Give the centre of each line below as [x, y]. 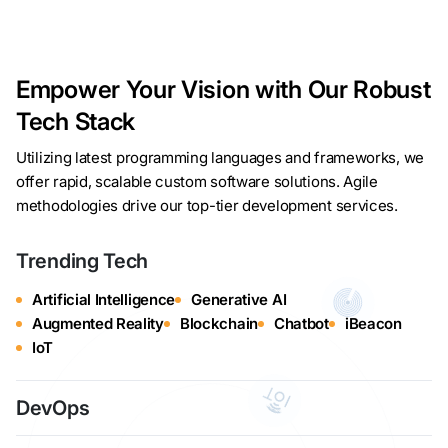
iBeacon [373, 324]
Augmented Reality [98, 324]
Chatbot [301, 324]
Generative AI [239, 300]
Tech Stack [75, 122]
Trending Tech [82, 261]
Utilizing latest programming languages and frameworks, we [220, 158]
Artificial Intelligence [104, 300]
